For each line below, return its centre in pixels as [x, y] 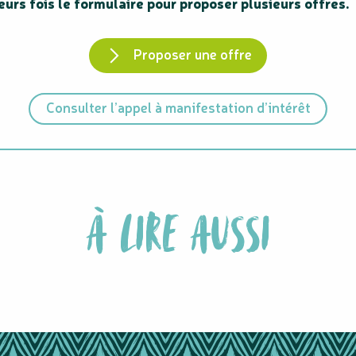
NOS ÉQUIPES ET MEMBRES [178, 294]
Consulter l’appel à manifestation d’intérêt [178, 107]
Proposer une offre [192, 54]
